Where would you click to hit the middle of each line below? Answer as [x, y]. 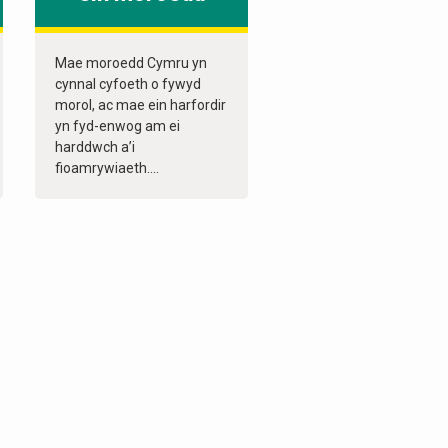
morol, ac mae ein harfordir [140, 105]
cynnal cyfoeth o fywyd [127, 84]
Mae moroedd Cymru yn [130, 63]
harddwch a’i [94, 147]
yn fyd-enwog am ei [117, 126]
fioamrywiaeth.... [106, 168]
